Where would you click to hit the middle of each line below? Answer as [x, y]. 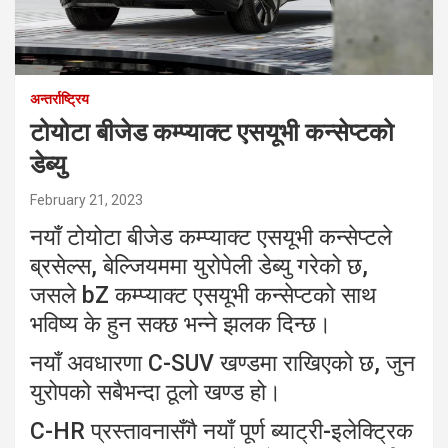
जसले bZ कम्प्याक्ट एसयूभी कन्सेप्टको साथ [203, 296]
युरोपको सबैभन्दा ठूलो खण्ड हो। [156, 393]
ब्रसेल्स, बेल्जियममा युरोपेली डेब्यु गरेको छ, [199, 267]
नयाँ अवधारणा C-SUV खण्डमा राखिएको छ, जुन [222, 364]
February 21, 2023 [86, 200]
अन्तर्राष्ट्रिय [59, 99]
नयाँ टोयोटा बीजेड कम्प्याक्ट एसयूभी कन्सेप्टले [211, 238]
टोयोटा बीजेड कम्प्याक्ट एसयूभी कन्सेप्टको [212, 133]
